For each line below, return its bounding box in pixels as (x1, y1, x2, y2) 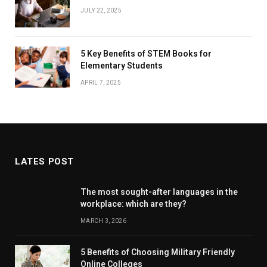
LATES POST (15, 156, 74, 167)
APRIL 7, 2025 (80, 79, 121, 86)
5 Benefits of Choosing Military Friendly (80, 247, 235, 257)
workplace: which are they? (80, 199, 187, 209)
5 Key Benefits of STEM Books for (80, 49, 212, 59)
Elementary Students (80, 61, 163, 71)
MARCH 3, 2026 (80, 218, 126, 225)
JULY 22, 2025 (80, 7, 122, 14)
